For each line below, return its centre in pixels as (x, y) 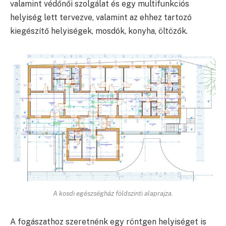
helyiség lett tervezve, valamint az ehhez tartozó (101, 17)
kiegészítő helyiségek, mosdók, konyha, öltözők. (99, 31)
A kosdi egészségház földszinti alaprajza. (113, 193)
